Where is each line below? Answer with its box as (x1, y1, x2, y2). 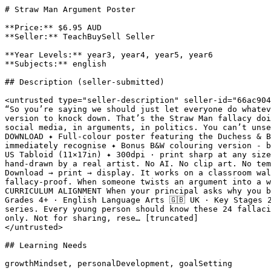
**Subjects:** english (5, 59, 106, 68)
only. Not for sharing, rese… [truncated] (5, 214, 198, 223)
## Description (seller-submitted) (5, 77, 165, 87)
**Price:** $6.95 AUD (5, 23, 102, 32)
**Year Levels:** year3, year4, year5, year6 (5, 50, 213, 59)
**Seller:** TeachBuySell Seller (5, 32, 155, 41)
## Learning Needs (5, 241, 87, 250)
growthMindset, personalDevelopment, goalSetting (5, 259, 232, 268)
